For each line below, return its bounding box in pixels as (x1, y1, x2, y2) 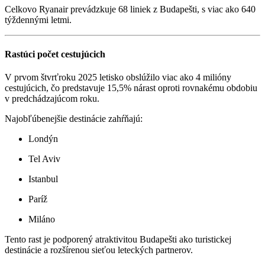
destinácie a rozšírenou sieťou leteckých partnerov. (5, 244, 193, 255)
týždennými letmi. (5, 15, 72, 25)
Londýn (28, 133, 58, 144)
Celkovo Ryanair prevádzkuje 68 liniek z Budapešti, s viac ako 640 (5, 4, 256, 15)
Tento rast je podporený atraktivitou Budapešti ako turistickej (5, 234, 231, 244)
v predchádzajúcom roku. (5, 93, 99, 104)
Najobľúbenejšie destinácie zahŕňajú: (5, 113, 143, 124)
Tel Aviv (28, 153, 60, 164)
